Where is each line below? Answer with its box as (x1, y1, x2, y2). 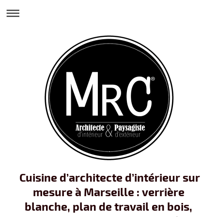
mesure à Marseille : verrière (32, 185, 185, 198)
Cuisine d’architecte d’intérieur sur (17, 170, 200, 184)
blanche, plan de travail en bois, (25, 200, 192, 213)
